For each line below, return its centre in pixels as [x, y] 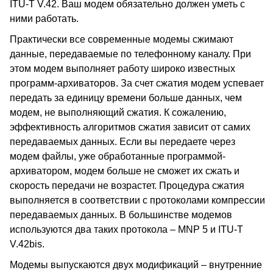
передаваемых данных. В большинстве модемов [121, 215]
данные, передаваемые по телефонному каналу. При [130, 54]
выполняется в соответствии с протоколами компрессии [137, 200]
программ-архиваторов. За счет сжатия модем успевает [137, 83]
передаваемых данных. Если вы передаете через [122, 142]
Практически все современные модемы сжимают [122, 39]
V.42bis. [27, 244]
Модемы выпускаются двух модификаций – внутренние [136, 265]
